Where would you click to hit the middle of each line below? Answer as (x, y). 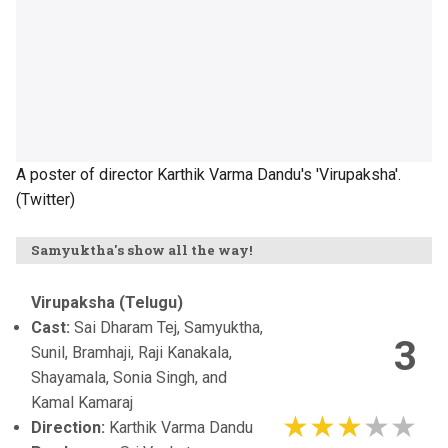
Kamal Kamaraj (82, 402)
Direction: (68, 427)
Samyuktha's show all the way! (142, 249)
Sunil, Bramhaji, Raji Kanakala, (131, 352)
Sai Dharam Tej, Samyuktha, (168, 327)
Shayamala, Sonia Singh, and (129, 377)
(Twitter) (45, 199)
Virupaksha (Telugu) (107, 302)
